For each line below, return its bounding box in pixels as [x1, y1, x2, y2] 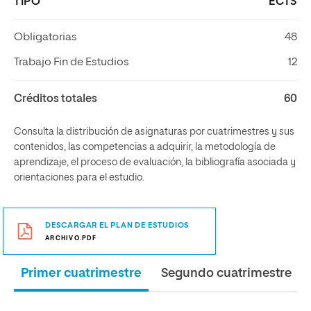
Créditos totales [14, 94, 97, 105]
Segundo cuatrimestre [161, 267, 292, 280]
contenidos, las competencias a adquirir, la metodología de [14, 142, 276, 152]
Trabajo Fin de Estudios [14, 57, 129, 68]
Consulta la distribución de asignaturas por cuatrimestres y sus [14, 127, 294, 137]
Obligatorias [14, 32, 77, 43]
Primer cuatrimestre [21, 267, 142, 280]
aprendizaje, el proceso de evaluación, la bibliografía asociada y [14, 158, 296, 167]
